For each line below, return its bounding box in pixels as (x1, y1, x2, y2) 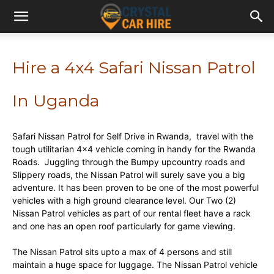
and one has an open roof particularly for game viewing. (12, 221, 235, 231)
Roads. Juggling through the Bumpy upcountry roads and (12, 157, 245, 167)
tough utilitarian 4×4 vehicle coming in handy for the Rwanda (12, 144, 256, 154)
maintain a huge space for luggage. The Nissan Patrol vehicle (12, 259, 257, 270)
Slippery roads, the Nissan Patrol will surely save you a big (12, 169, 245, 180)
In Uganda (12, 91, 99, 111)
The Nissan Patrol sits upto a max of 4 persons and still (12, 246, 232, 257)
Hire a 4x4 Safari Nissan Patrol (12, 57, 256, 78)
